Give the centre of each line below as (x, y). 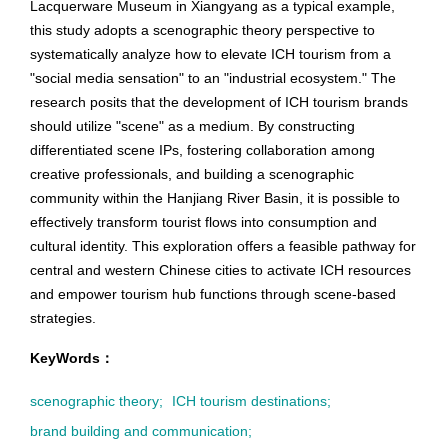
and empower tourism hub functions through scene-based (213, 294)
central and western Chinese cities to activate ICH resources (220, 270)
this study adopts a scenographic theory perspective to (202, 30)
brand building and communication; (141, 431)
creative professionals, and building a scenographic (192, 174)
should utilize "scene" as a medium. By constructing (192, 126)
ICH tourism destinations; (251, 401)
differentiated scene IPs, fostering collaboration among (202, 150)
